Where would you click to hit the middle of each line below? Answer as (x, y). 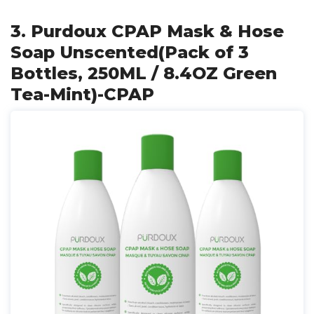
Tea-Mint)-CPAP (82, 94)
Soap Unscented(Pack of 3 (130, 52)
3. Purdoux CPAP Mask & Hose (147, 31)
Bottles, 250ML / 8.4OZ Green (144, 73)
